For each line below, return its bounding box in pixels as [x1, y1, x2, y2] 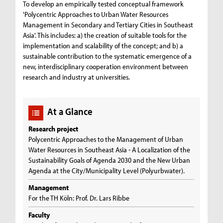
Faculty [28, 210, 50, 220]
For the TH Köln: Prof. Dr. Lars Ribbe [28, 193, 133, 203]
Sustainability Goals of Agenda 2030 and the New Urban [28, 155, 191, 165]
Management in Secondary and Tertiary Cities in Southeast [23, 20, 194, 30]
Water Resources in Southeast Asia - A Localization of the [28, 144, 191, 154]
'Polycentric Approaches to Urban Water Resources [23, 9, 169, 19]
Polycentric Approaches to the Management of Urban [28, 134, 184, 144]
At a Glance [47, 105, 93, 118]
